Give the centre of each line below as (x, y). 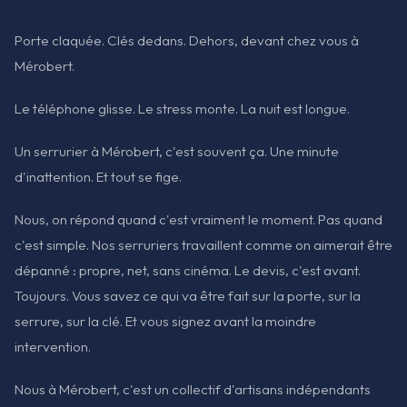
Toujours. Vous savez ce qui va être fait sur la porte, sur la (188, 296)
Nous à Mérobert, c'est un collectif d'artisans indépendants (193, 390)
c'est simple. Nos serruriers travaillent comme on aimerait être (203, 245)
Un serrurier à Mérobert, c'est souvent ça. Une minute (177, 152)
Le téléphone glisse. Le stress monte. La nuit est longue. (182, 108)
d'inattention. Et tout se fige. (98, 177)
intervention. (53, 347)
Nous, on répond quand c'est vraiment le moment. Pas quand (199, 220)
